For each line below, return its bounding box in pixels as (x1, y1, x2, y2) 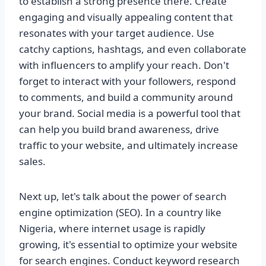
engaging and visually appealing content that (19, 10, 233, 24)
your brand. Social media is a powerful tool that (19, 106, 240, 121)
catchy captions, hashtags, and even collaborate (19, 42, 246, 56)
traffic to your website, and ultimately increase (19, 138, 238, 153)
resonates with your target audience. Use (19, 26, 214, 40)
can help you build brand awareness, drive (19, 122, 219, 137)
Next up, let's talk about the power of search (19, 189, 227, 204)
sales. (19, 154, 46, 169)
